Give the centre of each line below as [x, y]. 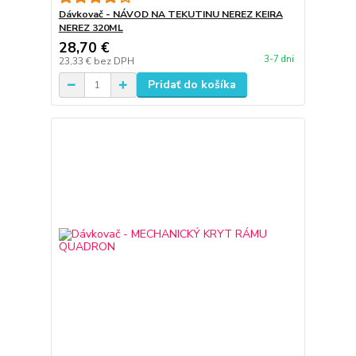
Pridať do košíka [192, 85]
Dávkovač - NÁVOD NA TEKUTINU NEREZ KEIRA [170, 14]
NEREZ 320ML [91, 28]
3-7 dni [279, 60]
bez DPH [114, 61]
